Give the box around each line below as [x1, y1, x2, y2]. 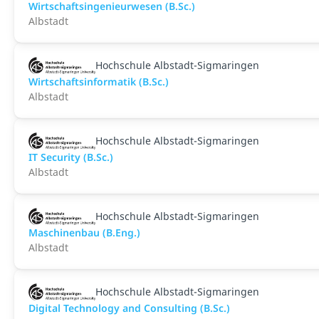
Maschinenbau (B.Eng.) [28, 226, 140, 239]
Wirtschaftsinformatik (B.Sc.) [28, 75, 169, 88]
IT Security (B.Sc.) [28, 150, 113, 164]
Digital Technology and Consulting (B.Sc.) [28, 301, 230, 315]
